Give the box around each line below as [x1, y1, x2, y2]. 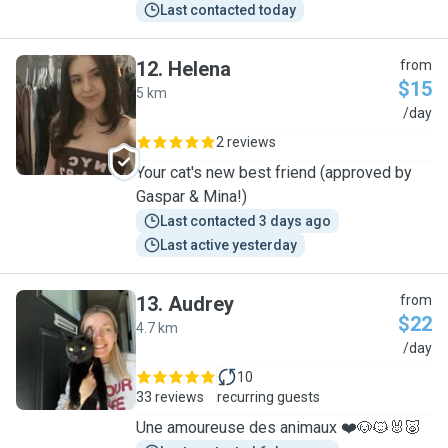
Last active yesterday [160, 237, 297, 253]
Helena [168, 57, 231, 81]
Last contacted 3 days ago [160, 213, 331, 229]
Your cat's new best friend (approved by [136, 163, 412, 182]
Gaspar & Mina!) [136, 187, 247, 206]
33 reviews [136, 389, 204, 405]
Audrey [168, 292, 234, 316]
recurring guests [217, 389, 320, 405]
